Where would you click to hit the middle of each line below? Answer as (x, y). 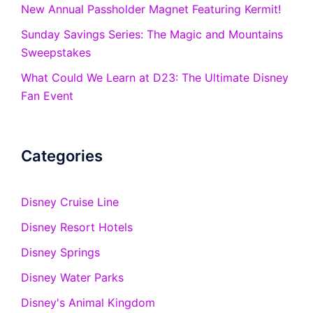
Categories (62, 156)
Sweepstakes (56, 53)
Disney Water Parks (72, 278)
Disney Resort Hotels (77, 227)
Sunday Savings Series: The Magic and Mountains (152, 35)
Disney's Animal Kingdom (88, 303)
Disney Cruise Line (70, 202)
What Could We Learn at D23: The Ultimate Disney (155, 78)
